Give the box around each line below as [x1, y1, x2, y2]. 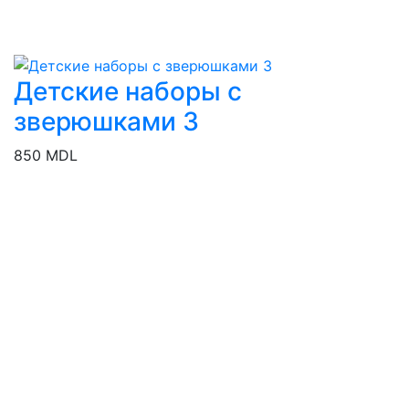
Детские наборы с [14, 75, 242, 107]
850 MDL [14, 145, 78, 164]
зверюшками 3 [14, 105, 199, 137]
